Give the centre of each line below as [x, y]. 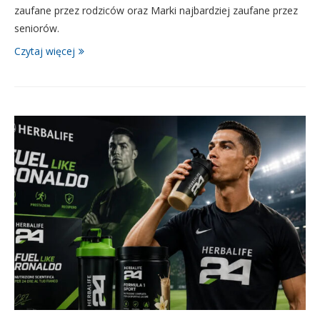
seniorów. [37, 28]
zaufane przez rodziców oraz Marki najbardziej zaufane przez [156, 10]
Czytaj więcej [45, 51]
